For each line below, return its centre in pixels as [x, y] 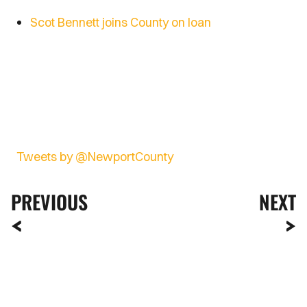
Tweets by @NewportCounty [95, 157]
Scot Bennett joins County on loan [122, 22]
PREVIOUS [49, 202]
